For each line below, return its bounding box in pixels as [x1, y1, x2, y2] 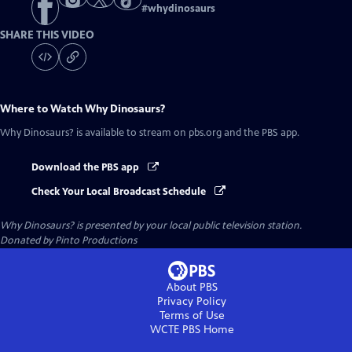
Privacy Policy [157, 294, 226, 308]
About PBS [166, 280, 218, 294]
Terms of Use [159, 308, 225, 322]
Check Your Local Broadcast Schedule [31, 185, 208, 198]
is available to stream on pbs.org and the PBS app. [74, 126, 299, 140]
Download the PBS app [31, 161, 141, 174]
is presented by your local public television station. [74, 218, 302, 232]
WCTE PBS [149, 322, 200, 336]
